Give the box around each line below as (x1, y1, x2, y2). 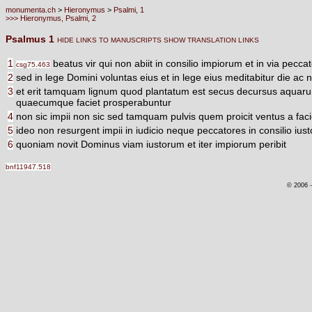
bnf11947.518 (6, 163, 51, 171)
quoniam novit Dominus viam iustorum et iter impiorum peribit (16, 139, 286, 150)
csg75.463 (16, 61, 50, 68)
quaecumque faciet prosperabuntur (16, 97, 171, 108)
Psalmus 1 (6, 33, 57, 45)
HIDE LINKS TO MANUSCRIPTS (57, 36, 162, 44)
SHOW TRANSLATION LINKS (162, 36, 259, 44)
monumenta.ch (6, 6, 56, 14)
